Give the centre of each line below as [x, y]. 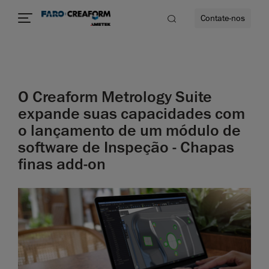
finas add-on [62, 164]
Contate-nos [223, 18]
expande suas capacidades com [131, 114]
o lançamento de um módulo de [129, 131]
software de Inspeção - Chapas [126, 147]
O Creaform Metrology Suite [115, 97]
